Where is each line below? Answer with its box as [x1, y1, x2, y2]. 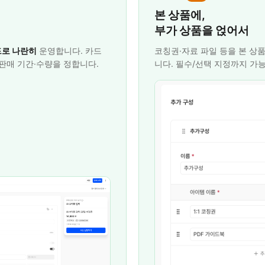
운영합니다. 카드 [37, 46, 102, 56]
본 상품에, [154, 8, 205, 22]
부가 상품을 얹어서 [154, 24, 249, 37]
